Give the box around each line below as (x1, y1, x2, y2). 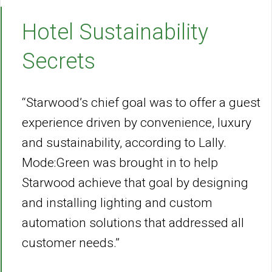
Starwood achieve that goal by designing (22, 175, 248, 190)
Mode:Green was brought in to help (22, 155, 218, 170)
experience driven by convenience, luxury (22, 115, 251, 130)
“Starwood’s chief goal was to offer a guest (22, 95, 260, 110)
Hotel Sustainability (22, 19, 208, 45)
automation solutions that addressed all (22, 216, 244, 230)
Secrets (22, 49, 95, 74)
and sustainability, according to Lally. (22, 135, 226, 150)
